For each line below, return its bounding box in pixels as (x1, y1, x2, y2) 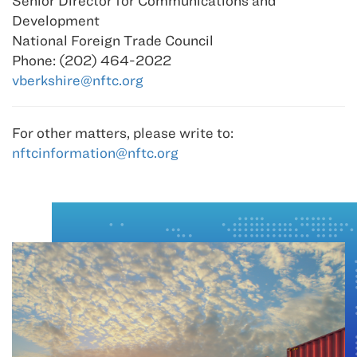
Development (12, 12, 100, 29)
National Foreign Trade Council (12, 32, 214, 49)
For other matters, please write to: (12, 124, 233, 142)
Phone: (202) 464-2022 (12, 52, 171, 69)
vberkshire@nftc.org (12, 72, 143, 89)
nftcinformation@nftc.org (12, 144, 178, 162)
